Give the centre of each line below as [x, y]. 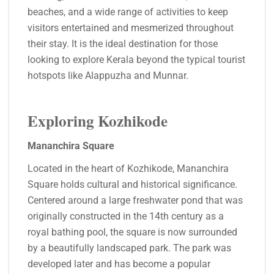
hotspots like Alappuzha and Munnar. [108, 76]
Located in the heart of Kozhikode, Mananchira [128, 168]
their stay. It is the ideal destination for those [123, 44]
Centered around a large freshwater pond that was [135, 200]
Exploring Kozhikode [98, 121]
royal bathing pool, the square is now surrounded [132, 232]
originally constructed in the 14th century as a [126, 216]
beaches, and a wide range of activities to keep [128, 12]
